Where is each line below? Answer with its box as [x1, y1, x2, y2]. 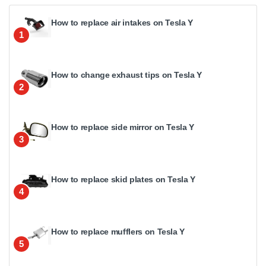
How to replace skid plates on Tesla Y [51, 174, 196, 184]
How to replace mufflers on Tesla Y [51, 226, 185, 236]
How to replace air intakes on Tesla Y [51, 17, 194, 27]
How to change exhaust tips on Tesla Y [51, 69, 202, 80]
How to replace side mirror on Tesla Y [51, 122, 195, 132]
